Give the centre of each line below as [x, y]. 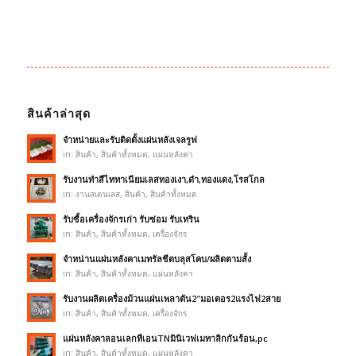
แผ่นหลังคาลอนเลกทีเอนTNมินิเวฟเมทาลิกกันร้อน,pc [165, 339]
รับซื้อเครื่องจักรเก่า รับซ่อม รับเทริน [131, 219]
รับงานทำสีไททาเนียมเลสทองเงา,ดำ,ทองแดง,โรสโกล [163, 180]
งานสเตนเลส [97, 194]
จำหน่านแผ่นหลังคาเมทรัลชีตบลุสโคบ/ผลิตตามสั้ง [157, 259]
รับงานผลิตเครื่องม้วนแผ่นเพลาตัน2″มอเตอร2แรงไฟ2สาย [171, 299]
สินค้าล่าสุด [58, 114]
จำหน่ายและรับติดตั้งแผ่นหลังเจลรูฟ [130, 140]
